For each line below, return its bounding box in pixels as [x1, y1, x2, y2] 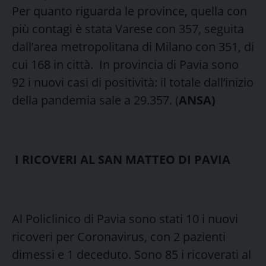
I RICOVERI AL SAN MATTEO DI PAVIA [15, 151, 230, 167]
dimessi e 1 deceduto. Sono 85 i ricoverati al [12, 246, 251, 262]
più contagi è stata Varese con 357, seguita [12, 20, 244, 37]
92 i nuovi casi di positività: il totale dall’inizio [12, 74, 254, 90]
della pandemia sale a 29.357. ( [12, 91, 179, 108]
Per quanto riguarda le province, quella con [12, 2, 247, 19]
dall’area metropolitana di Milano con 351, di [12, 38, 254, 55]
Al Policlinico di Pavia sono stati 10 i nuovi [12, 210, 238, 227]
